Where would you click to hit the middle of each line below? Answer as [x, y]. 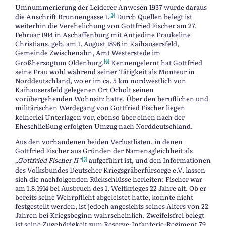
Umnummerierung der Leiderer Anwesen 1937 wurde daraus [111, 7]
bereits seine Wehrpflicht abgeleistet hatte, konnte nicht [104, 197]
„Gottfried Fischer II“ [48, 160]
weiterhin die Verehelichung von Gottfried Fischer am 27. [106, 25]
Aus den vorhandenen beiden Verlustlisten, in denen [99, 142]
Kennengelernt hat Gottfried [156, 63]
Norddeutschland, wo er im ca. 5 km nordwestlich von [101, 81]
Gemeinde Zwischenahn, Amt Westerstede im [88, 52]
